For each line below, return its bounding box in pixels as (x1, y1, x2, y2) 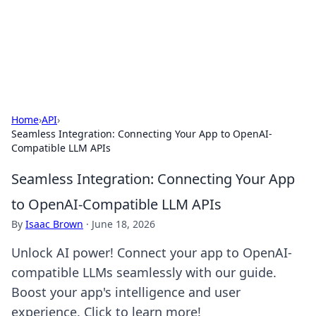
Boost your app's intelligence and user (11, 284, 241, 300)
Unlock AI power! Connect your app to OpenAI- (11, 244, 292, 261)
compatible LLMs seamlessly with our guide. (11, 264, 276, 281)
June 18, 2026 (92, 217, 155, 231)
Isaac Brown (25, 217, 83, 231)
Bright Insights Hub (11, 16, 168, 39)
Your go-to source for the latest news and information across (11, 39, 298, 53)
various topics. (11, 54, 80, 67)
